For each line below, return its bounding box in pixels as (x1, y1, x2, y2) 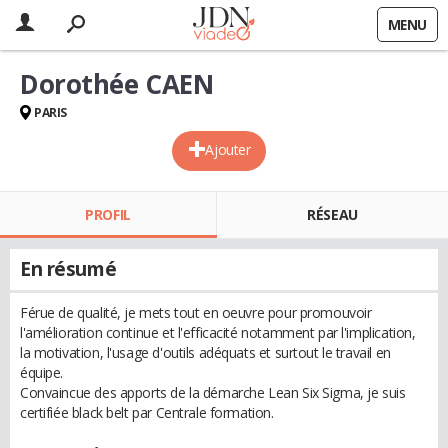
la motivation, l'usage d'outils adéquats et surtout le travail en (20, 343, 391, 362)
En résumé (20, 256, 117, 282)
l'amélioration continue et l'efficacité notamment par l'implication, (20, 323, 416, 342)
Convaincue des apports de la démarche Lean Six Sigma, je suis (20, 383, 406, 402)
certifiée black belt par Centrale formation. (20, 403, 274, 422)
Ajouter (205, 140, 251, 159)
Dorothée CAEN (20, 66, 214, 102)
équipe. (20, 363, 64, 382)
